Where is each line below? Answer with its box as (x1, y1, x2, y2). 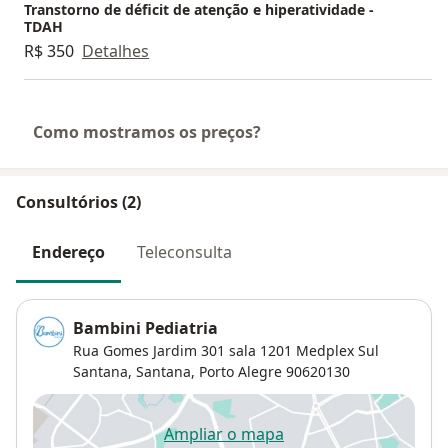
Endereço (32, 240, 105, 263)
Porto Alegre (199, 362, 282, 382)
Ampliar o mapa (164, 423, 284, 446)
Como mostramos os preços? (33, 120, 261, 143)
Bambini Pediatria (73, 317, 218, 340)
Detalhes (82, 39, 149, 62)
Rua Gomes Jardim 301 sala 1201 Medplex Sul (73, 341, 379, 361)
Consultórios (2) (16, 190, 141, 213)
